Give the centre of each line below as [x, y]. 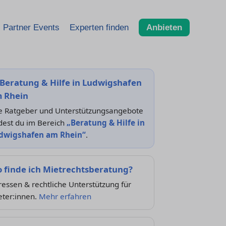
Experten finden [99, 27]
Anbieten [164, 27]
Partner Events [31, 27]
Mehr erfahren [65, 196]
